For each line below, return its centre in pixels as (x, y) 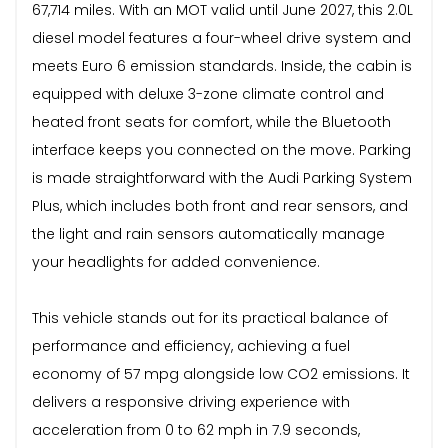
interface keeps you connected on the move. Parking (221, 149)
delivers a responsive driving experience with (191, 401)
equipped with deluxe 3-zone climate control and (208, 93)
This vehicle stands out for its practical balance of (210, 317)
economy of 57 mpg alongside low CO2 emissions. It (221, 373)
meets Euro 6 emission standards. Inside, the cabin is (222, 65)
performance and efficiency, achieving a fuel (191, 345)
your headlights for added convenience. (176, 261)
